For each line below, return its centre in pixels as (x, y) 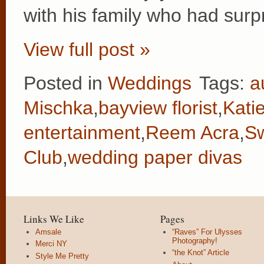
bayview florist (158, 108)
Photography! (195, 241)
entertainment (82, 133)
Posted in (66, 83)
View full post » (87, 49)
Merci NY (51, 244)
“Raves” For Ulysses (207, 232)
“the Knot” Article (201, 253)
